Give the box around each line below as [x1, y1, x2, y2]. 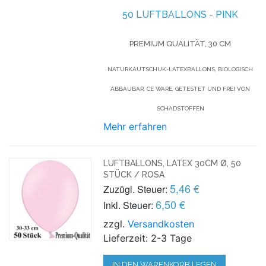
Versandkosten [128, 217, 195, 230]
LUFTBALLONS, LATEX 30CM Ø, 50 [103, 158, 242, 168]
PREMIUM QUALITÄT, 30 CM [129, 39, 232, 48]
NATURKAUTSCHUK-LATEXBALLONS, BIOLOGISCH [107, 65, 254, 72]
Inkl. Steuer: [103, 198, 154, 212]
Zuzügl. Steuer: [103, 182, 168, 196]
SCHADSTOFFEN [156, 104, 204, 112]
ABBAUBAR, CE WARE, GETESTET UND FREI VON [110, 85, 251, 92]
